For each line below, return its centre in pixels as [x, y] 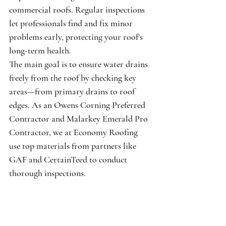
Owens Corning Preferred [101, 105]
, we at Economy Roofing [94, 132]
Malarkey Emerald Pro [108, 118]
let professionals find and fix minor [72, 23]
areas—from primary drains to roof [73, 91]
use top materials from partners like [74, 146]
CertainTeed [66, 159]
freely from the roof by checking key [74, 77]
